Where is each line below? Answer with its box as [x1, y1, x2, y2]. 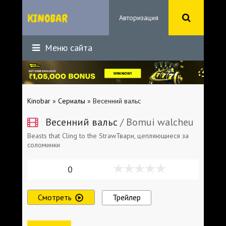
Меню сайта [42, 42, 92, 53]
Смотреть [38, 192, 72, 202]
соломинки [27, 140, 60, 149]
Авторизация [119, 13, 158, 22]
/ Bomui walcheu [118, 115, 194, 129]
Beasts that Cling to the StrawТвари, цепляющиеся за [27, 131, 189, 140]
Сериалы [58, 96, 85, 105]
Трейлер [112, 192, 141, 202]
